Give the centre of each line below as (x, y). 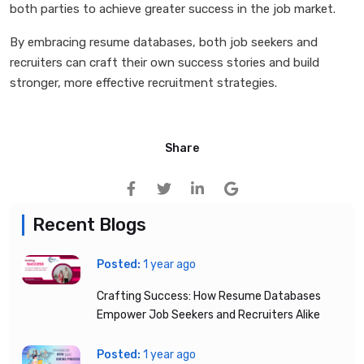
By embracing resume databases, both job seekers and (164, 42)
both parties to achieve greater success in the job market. (173, 9)
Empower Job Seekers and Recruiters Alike (208, 315)
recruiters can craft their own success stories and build (165, 63)
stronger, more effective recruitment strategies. (143, 83)
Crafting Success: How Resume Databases (209, 296)
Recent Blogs (89, 225)
